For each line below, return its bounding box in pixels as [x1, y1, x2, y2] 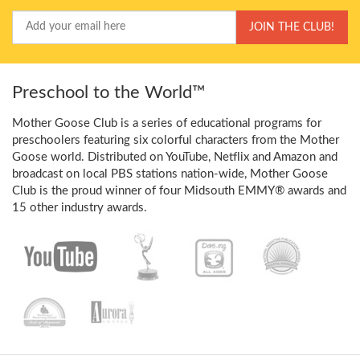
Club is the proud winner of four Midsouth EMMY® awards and [12, 184, 346, 197]
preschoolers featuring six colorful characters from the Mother [12, 133, 339, 146]
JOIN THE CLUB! [249, 21, 334, 33]
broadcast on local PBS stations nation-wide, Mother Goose [12, 167, 328, 180]
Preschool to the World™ [12, 83, 206, 101]
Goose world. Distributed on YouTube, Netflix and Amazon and [12, 150, 337, 163]
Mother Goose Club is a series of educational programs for [12, 117, 321, 129]
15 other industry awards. [12, 201, 147, 214]
